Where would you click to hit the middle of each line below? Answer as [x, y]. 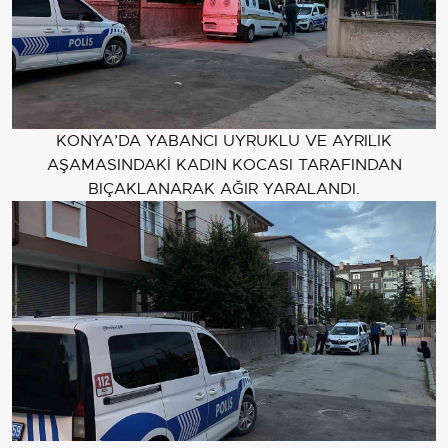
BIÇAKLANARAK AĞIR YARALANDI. [224, 189]
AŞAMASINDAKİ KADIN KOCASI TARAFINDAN [224, 165]
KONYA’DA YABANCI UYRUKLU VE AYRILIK [224, 141]
